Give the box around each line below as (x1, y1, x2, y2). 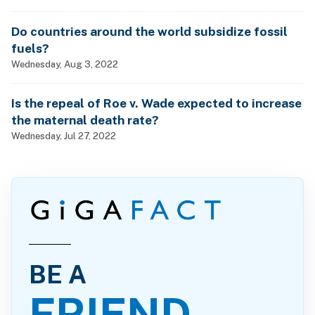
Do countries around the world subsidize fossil (11, 23, 288, 39)
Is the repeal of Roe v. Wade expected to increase (11, 95, 302, 110)
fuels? (11, 40, 49, 56)
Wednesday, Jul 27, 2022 (11, 129, 116, 141)
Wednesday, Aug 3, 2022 (11, 58, 118, 70)
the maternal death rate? (11, 112, 159, 127)
